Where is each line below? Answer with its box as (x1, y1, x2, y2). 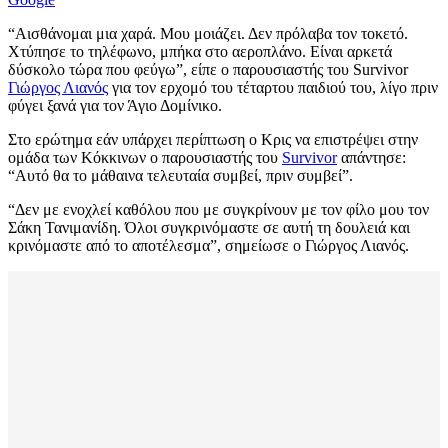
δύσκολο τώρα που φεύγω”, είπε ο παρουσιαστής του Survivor (8, 61, 408, 79)
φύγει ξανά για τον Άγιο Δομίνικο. (8, 97, 222, 115)
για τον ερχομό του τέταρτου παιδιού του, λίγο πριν (108, 79, 438, 97)
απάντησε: (337, 149, 406, 167)
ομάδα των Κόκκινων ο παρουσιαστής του (8, 149, 282, 167)
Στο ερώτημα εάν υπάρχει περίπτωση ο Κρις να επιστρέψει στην (8, 131, 418, 149)
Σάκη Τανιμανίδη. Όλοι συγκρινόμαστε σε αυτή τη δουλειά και (8, 219, 410, 237)
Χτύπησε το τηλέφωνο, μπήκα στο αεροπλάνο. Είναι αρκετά (8, 43, 392, 61)
